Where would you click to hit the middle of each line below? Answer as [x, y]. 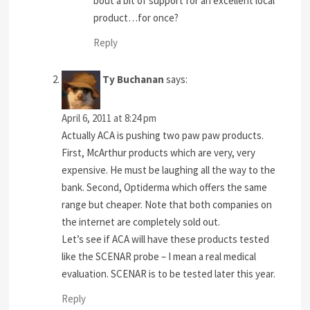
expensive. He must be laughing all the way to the [169, 170]
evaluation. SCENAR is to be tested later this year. [169, 274]
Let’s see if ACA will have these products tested [166, 239]
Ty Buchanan [134, 80]
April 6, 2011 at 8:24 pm [109, 118]
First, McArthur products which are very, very [159, 153]
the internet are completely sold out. [141, 222]
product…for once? [136, 17]
